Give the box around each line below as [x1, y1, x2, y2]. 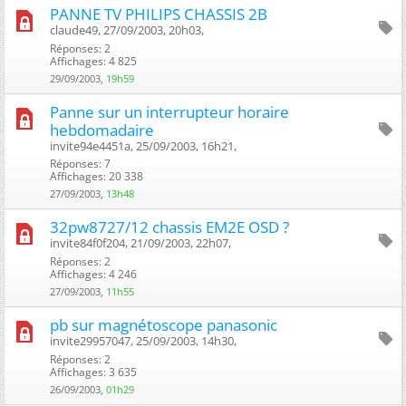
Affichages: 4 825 [50, 53, 137, 69]
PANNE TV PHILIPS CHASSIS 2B [50, 3, 267, 24]
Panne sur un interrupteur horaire [50, 101, 289, 122]
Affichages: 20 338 [50, 168, 143, 184]
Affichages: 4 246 [50, 266, 137, 282]
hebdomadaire [50, 119, 154, 140]
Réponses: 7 [50, 155, 111, 171]
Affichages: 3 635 [50, 363, 137, 380]
